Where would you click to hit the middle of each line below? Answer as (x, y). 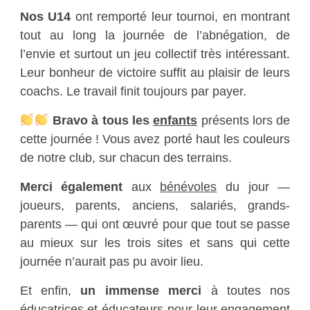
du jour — (254, 187)
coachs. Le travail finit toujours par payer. (133, 91)
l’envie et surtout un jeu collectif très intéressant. (155, 54)
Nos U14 (45, 17)
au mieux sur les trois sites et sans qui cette (155, 243)
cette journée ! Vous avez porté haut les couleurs (155, 139)
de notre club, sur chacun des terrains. (126, 158)
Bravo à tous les (101, 120)
